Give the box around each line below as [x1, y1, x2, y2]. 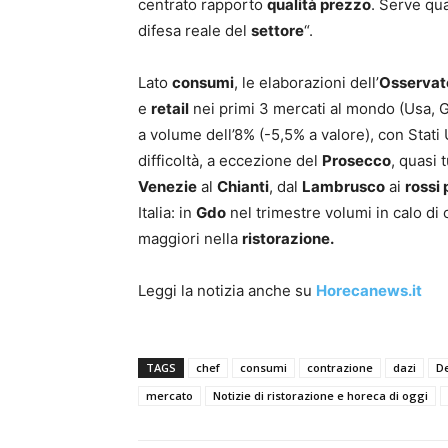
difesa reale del [138, 20, 251, 40]
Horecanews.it [316, 280, 422, 300]
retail [151, 98, 189, 118]
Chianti [217, 176, 269, 196]
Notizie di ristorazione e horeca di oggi [213, 387, 428, 403]
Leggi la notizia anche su [138, 280, 316, 300]
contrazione [307, 359, 373, 375]
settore [251, 20, 304, 40]
